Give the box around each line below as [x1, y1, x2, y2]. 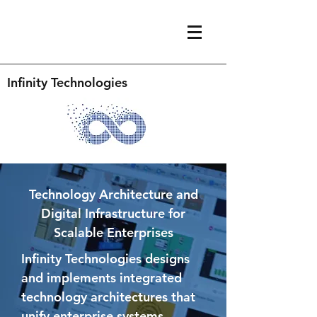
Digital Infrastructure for [41, 205, 185, 221]
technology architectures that [21, 289, 195, 305]
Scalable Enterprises [53, 224, 173, 241]
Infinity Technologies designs [21, 250, 190, 267]
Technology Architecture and [28, 186, 198, 202]
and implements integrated [21, 270, 182, 286]
